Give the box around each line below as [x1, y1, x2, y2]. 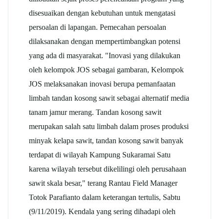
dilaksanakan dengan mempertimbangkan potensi [29, 36, 180, 46]
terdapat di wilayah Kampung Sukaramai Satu [29, 150, 171, 159]
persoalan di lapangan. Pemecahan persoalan [29, 22, 166, 32]
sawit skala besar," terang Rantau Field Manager [29, 178, 177, 188]
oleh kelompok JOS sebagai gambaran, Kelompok [29, 65, 184, 74]
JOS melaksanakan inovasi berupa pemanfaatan [29, 79, 175, 88]
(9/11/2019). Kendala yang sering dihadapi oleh [29, 206, 175, 216]
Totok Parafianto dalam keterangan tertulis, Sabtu [29, 192, 180, 202]
